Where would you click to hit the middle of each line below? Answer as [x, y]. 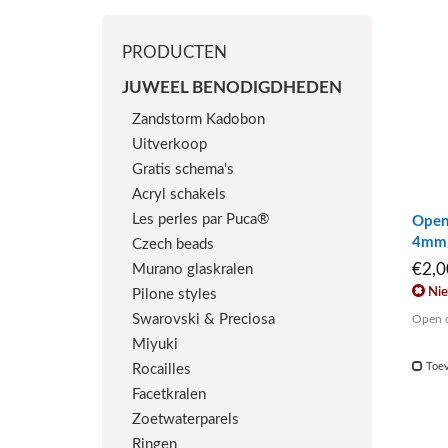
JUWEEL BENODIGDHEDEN [232, 87]
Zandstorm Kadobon [198, 119]
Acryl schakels [179, 194]
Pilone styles [174, 294]
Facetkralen [169, 394]
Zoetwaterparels [185, 419]
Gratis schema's [183, 169]
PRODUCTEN [174, 52]
